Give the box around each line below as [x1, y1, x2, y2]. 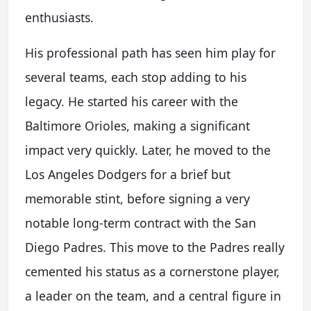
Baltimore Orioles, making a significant [25, 117, 250, 134]
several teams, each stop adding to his [25, 68, 246, 85]
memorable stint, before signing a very [25, 190, 250, 207]
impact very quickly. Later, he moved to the [25, 141, 271, 158]
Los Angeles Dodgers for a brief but [25, 165, 230, 183]
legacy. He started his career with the [25, 92, 238, 110]
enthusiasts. [25, 8, 94, 26]
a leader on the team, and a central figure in [25, 287, 281, 304]
